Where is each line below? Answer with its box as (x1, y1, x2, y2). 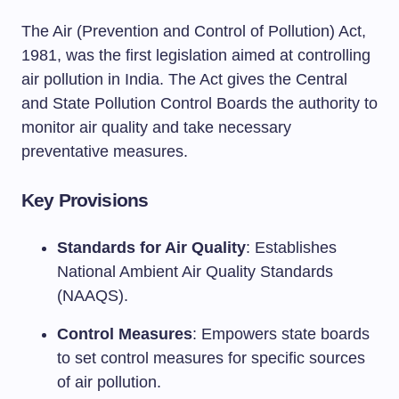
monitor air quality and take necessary (21, 118, 291, 136)
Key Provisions (21, 190, 149, 210)
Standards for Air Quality (57, 239, 246, 256)
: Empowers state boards (192, 325, 370, 343)
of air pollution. (57, 373, 161, 391)
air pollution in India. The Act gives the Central (21, 70, 347, 88)
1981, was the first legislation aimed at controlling (21, 46, 370, 64)
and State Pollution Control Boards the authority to (21, 94, 378, 112)
